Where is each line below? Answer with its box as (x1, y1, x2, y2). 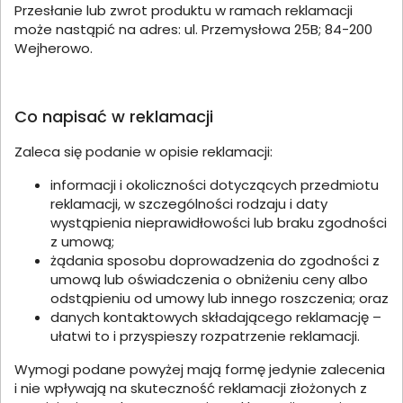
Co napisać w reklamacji (14, 105, 213, 128)
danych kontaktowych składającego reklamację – (50, 308, 381, 327)
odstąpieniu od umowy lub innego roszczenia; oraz (50, 289, 389, 308)
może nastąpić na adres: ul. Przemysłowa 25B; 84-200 (14, 20, 372, 39)
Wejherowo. (14, 39, 93, 58)
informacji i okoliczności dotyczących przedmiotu (50, 175, 379, 194)
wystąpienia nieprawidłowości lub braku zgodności (50, 213, 387, 232)
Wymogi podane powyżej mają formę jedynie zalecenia (14, 360, 385, 379)
